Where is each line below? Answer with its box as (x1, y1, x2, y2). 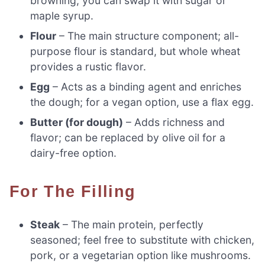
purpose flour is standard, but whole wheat (30, 44, 241, 57)
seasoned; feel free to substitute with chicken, (30, 233, 255, 246)
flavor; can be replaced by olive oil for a (30, 131, 226, 144)
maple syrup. (30, 9, 94, 22)
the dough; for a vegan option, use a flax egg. (30, 95, 254, 108)
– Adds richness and (123, 115, 225, 128)
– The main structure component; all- (56, 29, 240, 42)
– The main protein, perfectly (60, 218, 204, 231)
